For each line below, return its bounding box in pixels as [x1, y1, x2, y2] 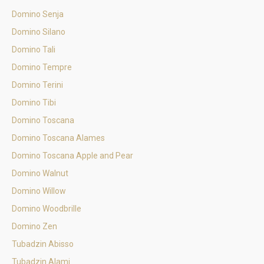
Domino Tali [12, 45, 55, 54]
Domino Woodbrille [12, 204, 81, 213]
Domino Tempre [12, 62, 72, 72]
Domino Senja [12, 9, 64, 19]
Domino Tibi [12, 98, 56, 107]
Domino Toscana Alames [12, 133, 105, 143]
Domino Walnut [12, 169, 68, 178]
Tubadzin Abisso [12, 239, 74, 249]
